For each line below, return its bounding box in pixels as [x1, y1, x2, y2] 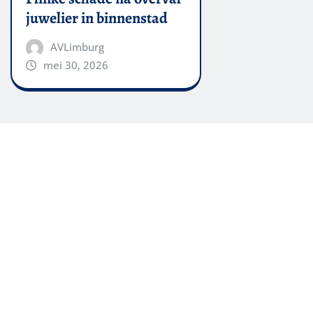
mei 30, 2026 [43, 57, 108, 72]
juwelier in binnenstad [26, 7, 168, 29]
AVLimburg [50, 39, 104, 54]
